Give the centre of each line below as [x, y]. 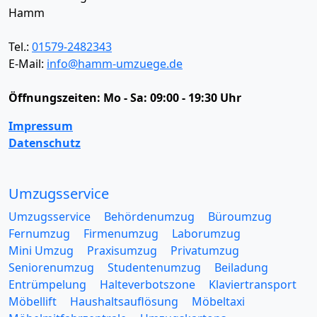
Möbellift [33, 301]
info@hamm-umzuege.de [115, 64]
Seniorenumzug [51, 267]
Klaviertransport [253, 284]
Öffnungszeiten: [56, 98]
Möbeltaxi [218, 301]
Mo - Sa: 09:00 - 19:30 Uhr [172, 98]
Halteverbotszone [148, 284]
